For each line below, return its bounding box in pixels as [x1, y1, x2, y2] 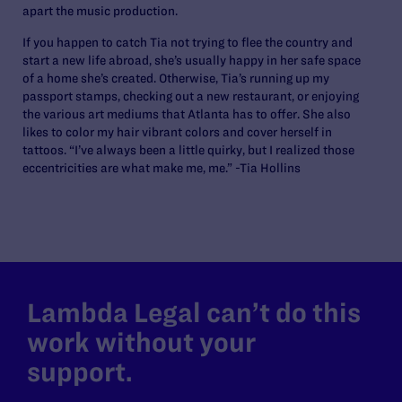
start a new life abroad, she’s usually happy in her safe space [22, 52, 361, 67]
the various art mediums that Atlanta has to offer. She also [22, 106, 351, 121]
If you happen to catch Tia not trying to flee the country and [22, 34, 353, 49]
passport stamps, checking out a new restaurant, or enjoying [22, 88, 359, 103]
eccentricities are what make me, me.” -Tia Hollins [22, 160, 301, 175]
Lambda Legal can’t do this [27, 297, 361, 328]
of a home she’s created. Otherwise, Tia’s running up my [22, 70, 329, 85]
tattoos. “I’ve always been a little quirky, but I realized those [22, 142, 354, 157]
